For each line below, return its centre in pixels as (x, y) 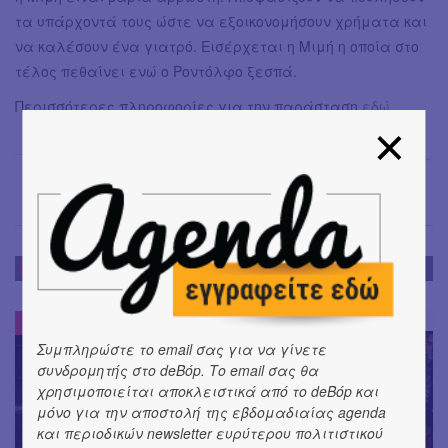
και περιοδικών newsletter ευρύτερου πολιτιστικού (210, 432)
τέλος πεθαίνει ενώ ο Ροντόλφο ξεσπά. (156, 71)
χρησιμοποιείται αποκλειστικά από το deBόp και (208, 390)
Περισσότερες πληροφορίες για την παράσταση (188, 106)
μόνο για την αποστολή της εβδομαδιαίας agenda (212, 411)
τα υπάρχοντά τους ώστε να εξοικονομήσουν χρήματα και (221, 21)
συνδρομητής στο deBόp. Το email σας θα (178, 369)
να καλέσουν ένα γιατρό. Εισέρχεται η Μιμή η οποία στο (217, 46)
